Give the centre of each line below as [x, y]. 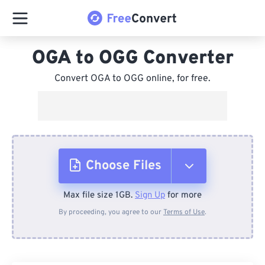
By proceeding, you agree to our [111, 212]
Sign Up [150, 195]
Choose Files [124, 166]
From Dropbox [130, 245]
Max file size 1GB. [99, 195]
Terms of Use [184, 212]
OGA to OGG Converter [132, 59]
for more [183, 195]
